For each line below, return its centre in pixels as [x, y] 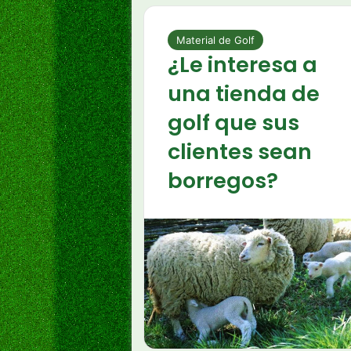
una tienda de [244, 94]
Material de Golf [215, 40]
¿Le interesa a [242, 65]
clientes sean [240, 152]
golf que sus [233, 123]
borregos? [223, 181]
